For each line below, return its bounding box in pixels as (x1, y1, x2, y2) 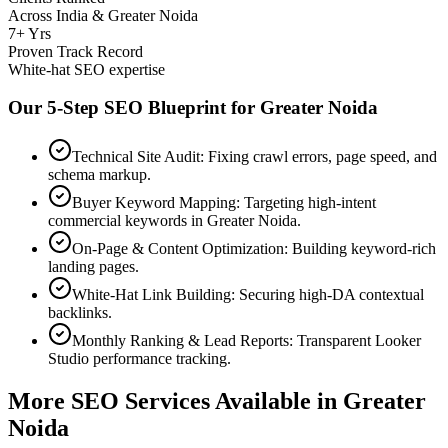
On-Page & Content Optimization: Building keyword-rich (72, 239, 436, 257)
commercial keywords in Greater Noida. (48, 211, 301, 229)
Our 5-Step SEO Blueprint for (8, 97, 260, 119)
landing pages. (48, 257, 139, 275)
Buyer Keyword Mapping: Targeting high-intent (72, 193, 376, 211)
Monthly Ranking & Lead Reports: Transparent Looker (72, 331, 421, 349)
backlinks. (48, 303, 112, 321)
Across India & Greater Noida (8, 6, 198, 24)
